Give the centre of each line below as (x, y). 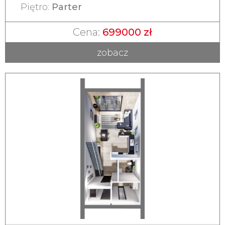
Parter (67, 7)
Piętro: (36, 7)
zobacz (113, 52)
